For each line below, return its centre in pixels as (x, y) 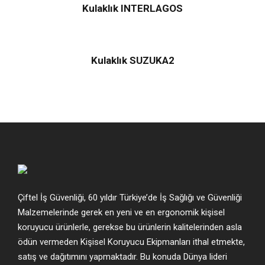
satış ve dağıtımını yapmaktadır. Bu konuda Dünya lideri (122, 257)
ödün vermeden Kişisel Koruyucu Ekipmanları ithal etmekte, (131, 242)
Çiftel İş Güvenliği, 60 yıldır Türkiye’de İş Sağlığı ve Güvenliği (130, 198)
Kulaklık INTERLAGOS (132, 9)
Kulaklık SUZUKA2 (132, 61)
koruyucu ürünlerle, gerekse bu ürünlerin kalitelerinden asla (130, 227)
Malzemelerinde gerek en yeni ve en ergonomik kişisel (121, 213)
